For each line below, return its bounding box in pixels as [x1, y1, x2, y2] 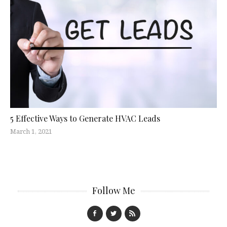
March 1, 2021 [10, 127, 52, 136]
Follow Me [92, 184, 135, 197]
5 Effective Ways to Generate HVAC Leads [10, 113, 160, 124]
